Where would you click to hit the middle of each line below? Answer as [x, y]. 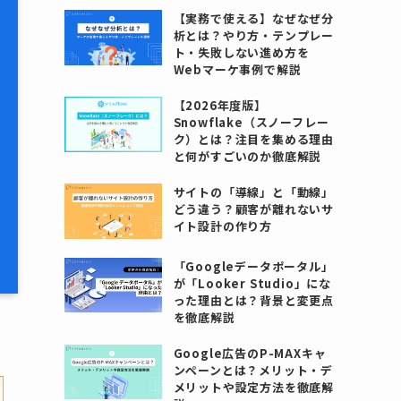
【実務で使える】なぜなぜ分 [254, 18]
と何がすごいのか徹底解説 [247, 156]
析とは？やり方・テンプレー [254, 35]
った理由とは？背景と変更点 [254, 300]
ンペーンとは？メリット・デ [253, 370]
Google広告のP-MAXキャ [250, 353]
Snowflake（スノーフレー [251, 122]
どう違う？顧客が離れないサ [254, 209]
